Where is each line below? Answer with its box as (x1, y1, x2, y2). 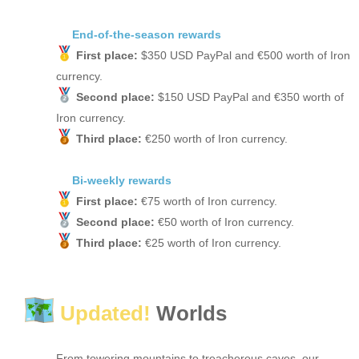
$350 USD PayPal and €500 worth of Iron (140, 48, 350, 62)
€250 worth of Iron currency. (144, 131, 288, 145)
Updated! (60, 301, 151, 325)
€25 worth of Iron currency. (144, 236, 281, 249)
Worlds (151, 301, 228, 325)
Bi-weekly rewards (72, 173, 171, 187)
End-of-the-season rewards (72, 27, 221, 41)
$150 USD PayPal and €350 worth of (157, 90, 344, 103)
